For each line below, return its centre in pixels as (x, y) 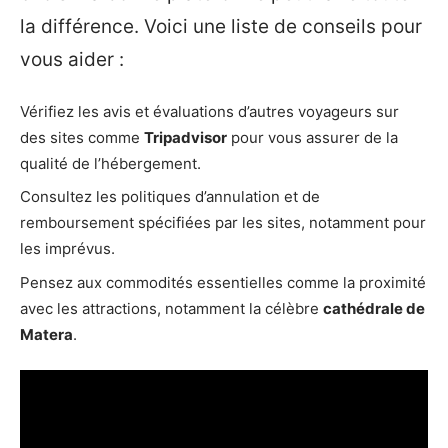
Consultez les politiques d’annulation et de (170, 197)
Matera (46, 334)
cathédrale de (374, 308)
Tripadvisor (185, 137)
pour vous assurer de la (312, 137)
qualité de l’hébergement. (110, 163)
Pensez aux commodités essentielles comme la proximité (223, 282)
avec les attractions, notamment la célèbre (171, 308)
